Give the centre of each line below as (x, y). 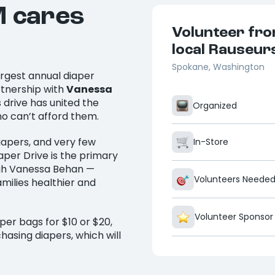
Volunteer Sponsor (234, 217)
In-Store (211, 142)
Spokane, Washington (218, 67)
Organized (215, 105)
